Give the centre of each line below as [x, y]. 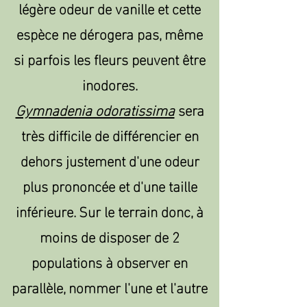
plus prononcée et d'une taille [110, 185]
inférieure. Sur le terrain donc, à [110, 210]
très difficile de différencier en [110, 134]
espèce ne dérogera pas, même [110, 33]
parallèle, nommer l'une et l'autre [110, 286]
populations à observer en [110, 261]
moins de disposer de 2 [110, 236]
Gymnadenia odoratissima [95, 109]
